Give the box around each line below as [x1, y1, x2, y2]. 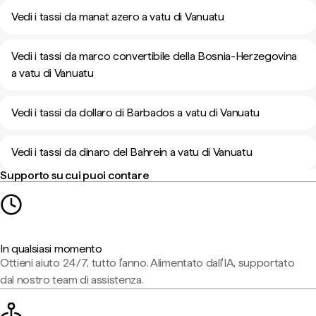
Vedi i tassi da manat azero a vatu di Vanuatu [11, 10, 224, 23]
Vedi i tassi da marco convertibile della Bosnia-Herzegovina [11, 49, 298, 63]
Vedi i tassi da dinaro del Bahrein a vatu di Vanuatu [11, 145, 253, 159]
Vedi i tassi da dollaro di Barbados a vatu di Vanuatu [11, 106, 260, 119]
